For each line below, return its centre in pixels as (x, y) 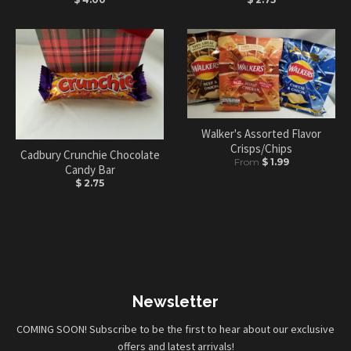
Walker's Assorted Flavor (261, 133)
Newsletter (175, 302)
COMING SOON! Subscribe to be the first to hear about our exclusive (175, 329)
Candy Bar (90, 170)
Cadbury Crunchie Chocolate (90, 155)
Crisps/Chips (261, 148)
